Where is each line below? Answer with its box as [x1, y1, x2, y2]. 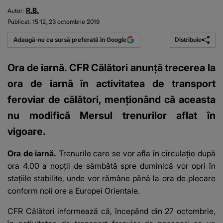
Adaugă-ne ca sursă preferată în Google [13, 36, 127, 44]
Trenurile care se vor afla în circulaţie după [58, 148, 216, 158]
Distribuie [174, 35, 202, 43]
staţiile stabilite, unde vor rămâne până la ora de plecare [7, 173, 216, 183]
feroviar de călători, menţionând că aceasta [7, 93, 216, 106]
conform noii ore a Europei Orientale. [7, 185, 140, 196]
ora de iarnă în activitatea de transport [7, 77, 216, 90]
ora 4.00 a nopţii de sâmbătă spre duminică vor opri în [7, 160, 216, 171]
